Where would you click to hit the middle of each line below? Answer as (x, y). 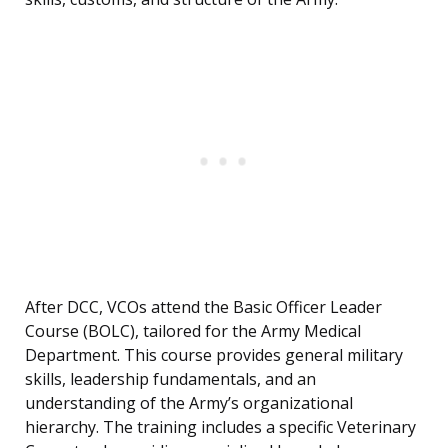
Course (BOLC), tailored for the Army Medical (193, 331)
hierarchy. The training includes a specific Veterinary (220, 427)
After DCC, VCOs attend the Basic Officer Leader (203, 307)
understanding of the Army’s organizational (189, 403)
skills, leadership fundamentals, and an (170, 379)
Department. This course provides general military (214, 355)
